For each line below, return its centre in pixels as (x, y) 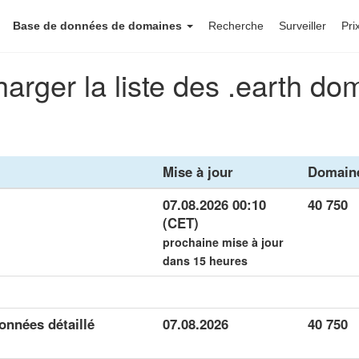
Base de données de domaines (99, 26)
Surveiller (303, 26)
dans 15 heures (205, 260)
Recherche (236, 26)
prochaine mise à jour (223, 242)
